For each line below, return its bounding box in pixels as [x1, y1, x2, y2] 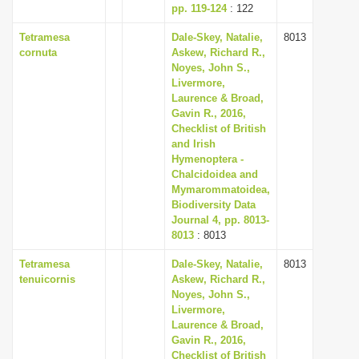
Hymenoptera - [171, 153, 244, 165]
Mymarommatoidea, [171, 184, 270, 196]
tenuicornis [19, 273, 75, 285]
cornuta [19, 46, 57, 58]
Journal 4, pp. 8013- [171, 214, 269, 226]
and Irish [171, 138, 216, 150]
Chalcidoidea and [171, 168, 258, 180]
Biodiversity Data [171, 199, 256, 211]
